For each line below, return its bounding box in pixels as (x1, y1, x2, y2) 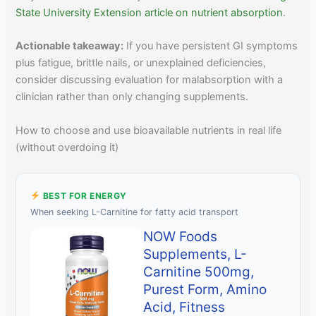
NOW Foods (143, 228, 218, 245)
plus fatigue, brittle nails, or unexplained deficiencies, (16, 56, 267, 70)
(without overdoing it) (16, 140, 119, 154)
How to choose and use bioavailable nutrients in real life (16, 123, 282, 137)
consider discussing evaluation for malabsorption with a (16, 73, 284, 87)
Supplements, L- (143, 245, 248, 262)
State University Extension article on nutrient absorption (16, 6, 284, 19)
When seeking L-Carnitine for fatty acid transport (30, 206, 239, 217)
